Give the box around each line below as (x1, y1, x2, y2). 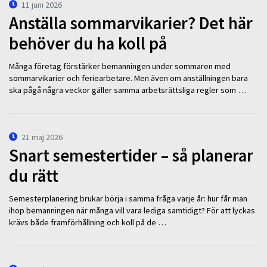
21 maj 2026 (21, 131, 63, 142)
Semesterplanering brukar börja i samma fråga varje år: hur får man (9, 193, 247, 204)
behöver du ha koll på (9, 32, 167, 54)
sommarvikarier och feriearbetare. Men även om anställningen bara (9, 73, 248, 84)
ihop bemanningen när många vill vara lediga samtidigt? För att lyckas (9, 205, 255, 216)
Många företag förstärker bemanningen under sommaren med (9, 61, 231, 72)
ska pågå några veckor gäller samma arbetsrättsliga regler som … (9, 85, 246, 96)
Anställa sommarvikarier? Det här (9, 12, 253, 34)
